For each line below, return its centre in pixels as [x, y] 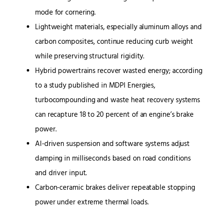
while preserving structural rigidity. [90, 57]
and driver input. [61, 174]
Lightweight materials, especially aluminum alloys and [118, 28]
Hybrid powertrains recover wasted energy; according [119, 72]
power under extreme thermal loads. [92, 203]
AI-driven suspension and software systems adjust [113, 145]
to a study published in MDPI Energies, [95, 86]
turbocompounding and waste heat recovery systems [118, 101]
